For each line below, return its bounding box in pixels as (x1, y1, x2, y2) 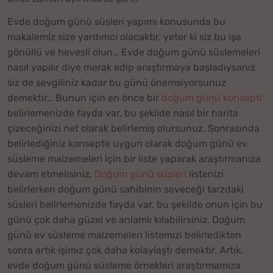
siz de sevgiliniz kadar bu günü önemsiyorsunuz (7, 76, 226, 88)
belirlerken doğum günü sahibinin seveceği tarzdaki (7, 183, 244, 195)
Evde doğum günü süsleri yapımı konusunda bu (7, 15, 225, 27)
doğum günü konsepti (161, 91, 262, 104)
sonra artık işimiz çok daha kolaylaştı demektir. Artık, (7, 244, 243, 256)
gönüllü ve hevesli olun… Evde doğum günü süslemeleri (7, 46, 260, 58)
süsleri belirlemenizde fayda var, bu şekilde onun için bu (7, 198, 263, 210)
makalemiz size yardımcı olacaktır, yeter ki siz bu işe (7, 30, 241, 43)
